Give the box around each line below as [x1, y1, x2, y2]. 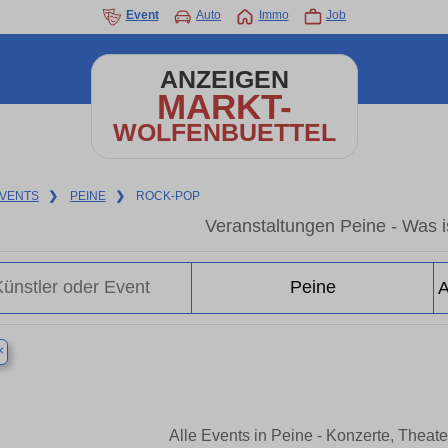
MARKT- [156, 87, 292, 126]
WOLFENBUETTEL [112, 119, 336, 146]
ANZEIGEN [159, 66, 289, 93]
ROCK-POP [136, 189, 201, 203]
